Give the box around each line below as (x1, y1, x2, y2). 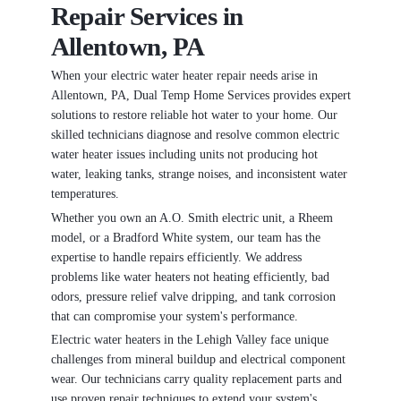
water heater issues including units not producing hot (50, 147, 318, 161)
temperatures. (50, 186, 119, 200)
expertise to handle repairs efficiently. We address (50, 250, 302, 264)
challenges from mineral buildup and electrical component (50, 353, 346, 367)
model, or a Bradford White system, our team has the (50, 230, 320, 244)
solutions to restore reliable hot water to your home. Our (50, 107, 337, 122)
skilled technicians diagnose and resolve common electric (50, 127, 339, 141)
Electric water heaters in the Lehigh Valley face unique (50, 333, 328, 347)
